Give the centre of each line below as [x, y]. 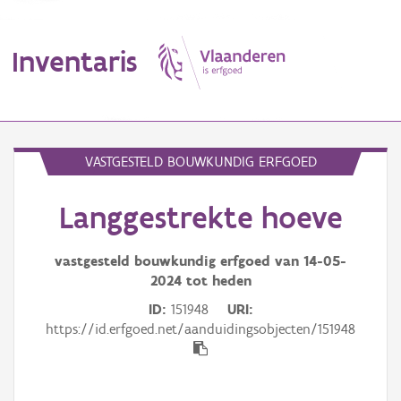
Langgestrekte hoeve [200, 218]
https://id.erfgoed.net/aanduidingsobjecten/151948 [200, 329]
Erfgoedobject [51, 219]
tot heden [216, 281]
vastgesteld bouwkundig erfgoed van [179, 261]
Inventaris [74, 61]
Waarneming [47, 296]
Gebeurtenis [47, 373]
